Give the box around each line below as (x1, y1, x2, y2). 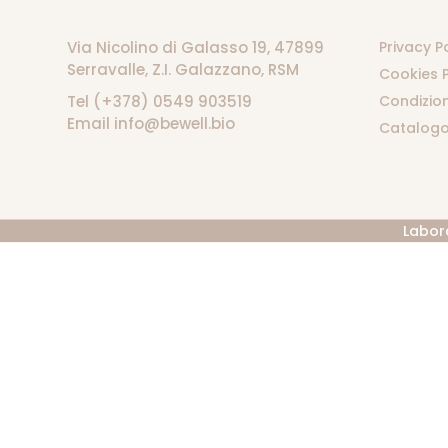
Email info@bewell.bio (67, 113, 236, 135)
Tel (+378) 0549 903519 (67, 91, 253, 113)
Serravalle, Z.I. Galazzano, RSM (67, 59, 300, 81)
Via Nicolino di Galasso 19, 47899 (67, 37, 325, 59)
